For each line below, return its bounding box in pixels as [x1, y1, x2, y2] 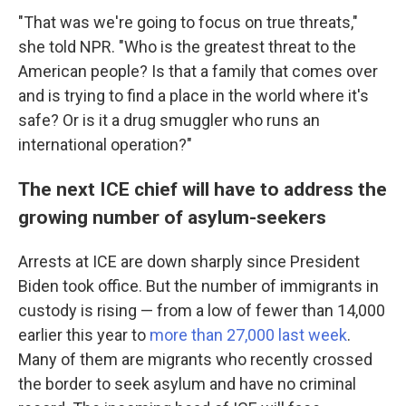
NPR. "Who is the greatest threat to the [80, 37, 356, 56]
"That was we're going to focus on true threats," [18, 13, 358, 32]
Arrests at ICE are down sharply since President [18, 252, 360, 271]
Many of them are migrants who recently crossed [18, 350, 372, 369]
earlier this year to [18, 325, 150, 344]
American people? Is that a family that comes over [18, 62, 378, 81]
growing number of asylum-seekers [18, 206, 326, 228]
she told [18, 37, 76, 56]
